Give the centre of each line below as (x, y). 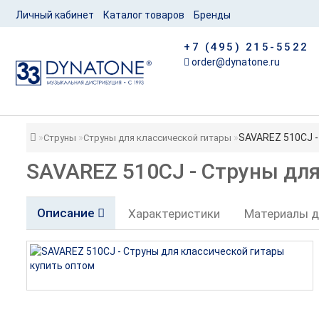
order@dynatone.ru (235, 62)
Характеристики (174, 214)
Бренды (212, 15)
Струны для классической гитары (157, 138)
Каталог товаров (143, 15)
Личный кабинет (54, 15)
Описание (67, 213)
